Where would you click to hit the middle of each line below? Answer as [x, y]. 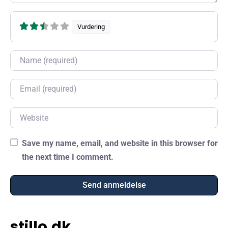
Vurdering [91, 26]
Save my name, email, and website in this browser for [120, 143]
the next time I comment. [67, 157]
